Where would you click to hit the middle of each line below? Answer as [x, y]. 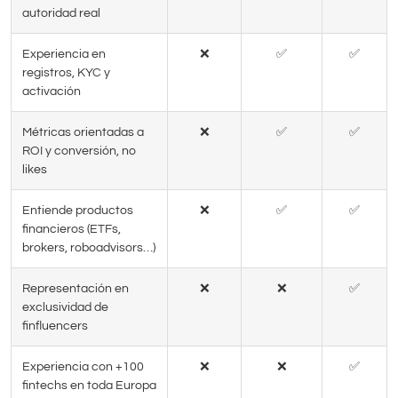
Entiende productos [78, 211]
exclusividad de [65, 307]
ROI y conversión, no [79, 151]
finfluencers [55, 326]
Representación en [76, 289]
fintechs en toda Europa [89, 386]
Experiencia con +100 [83, 367]
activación [52, 92]
